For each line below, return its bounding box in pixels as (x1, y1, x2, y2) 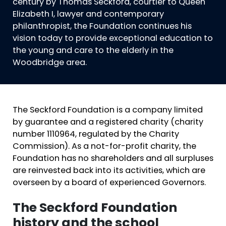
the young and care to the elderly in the (13, 47, 174, 55)
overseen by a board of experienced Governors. (13, 179, 206, 187)
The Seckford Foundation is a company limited (13, 106, 203, 115)
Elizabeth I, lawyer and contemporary (13, 11, 164, 19)
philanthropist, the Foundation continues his (13, 23, 192, 31)
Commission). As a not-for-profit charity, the (13, 143, 196, 151)
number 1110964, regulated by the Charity (13, 131, 179, 139)
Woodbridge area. (13, 59, 87, 67)
